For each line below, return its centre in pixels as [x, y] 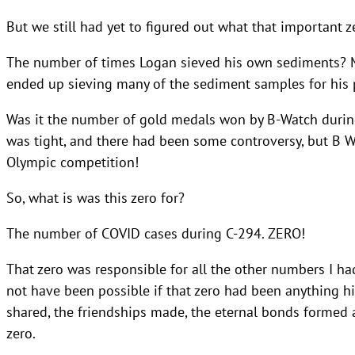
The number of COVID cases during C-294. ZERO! [156, 233]
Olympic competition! [73, 161]
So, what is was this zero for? [95, 197]
